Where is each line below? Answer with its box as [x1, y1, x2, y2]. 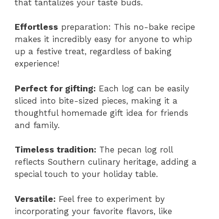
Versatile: [15, 194, 56, 204]
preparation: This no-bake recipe [58, 22, 195, 32]
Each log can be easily [96, 83, 189, 93]
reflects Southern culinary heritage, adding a [15, 157, 197, 167]
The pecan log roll [96, 145, 173, 154]
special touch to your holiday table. [15, 169, 158, 179]
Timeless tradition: [15, 145, 96, 154]
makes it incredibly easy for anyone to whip [15, 34, 192, 44]
